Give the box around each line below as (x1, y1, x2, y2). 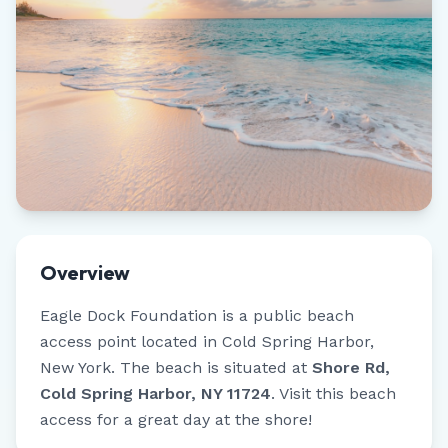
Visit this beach (279, 384, 396, 403)
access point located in (40, 332, 222, 351)
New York (40, 358, 111, 377)
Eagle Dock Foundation (40, 306, 217, 325)
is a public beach (217, 306, 354, 325)
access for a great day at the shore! (40, 410, 312, 429)
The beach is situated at (115, 358, 312, 377)
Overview (40, 260, 130, 285)
